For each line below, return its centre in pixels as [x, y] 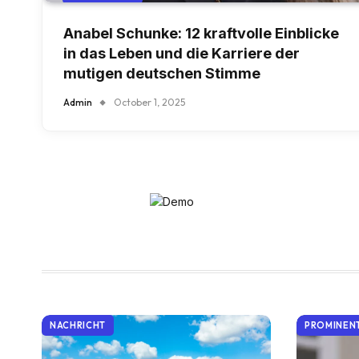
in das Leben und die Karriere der [182, 54]
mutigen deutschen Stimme [162, 74]
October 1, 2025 [149, 103]
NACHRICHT [78, 326]
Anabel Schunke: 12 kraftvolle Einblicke [201, 34]
